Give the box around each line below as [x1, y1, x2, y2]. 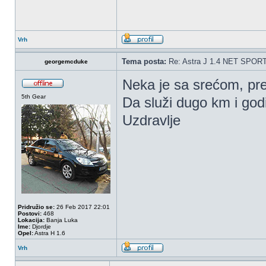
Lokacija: [18, 217, 45, 223]
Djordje [30, 223, 51, 230]
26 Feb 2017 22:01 [55, 204, 110, 210]
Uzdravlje [122, 112, 180, 128]
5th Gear [21, 93, 46, 100]
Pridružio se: [18, 204, 55, 210]
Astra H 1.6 [33, 230, 65, 236]
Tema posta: [122, 57, 166, 66]
